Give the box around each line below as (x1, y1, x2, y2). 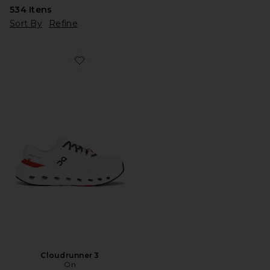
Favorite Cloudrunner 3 (79, 62, 160, 72)
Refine (49, 17, 78, 29)
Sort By (10, 17, 43, 29)
